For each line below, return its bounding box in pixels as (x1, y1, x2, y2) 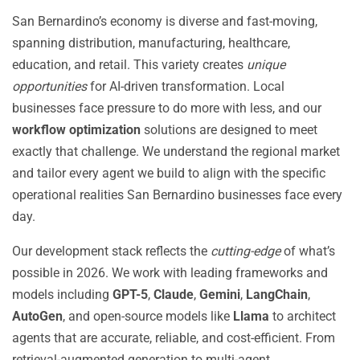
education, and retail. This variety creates (12, 57, 247, 72)
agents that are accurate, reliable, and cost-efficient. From (12, 330, 335, 346)
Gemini (199, 287, 240, 302)
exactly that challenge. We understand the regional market (12, 144, 340, 159)
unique (247, 57, 285, 72)
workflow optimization (12, 122, 141, 137)
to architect (269, 309, 336, 324)
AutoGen (12, 309, 63, 324)
